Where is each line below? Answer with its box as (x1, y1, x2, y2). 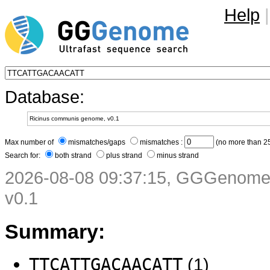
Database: (5, 87, 84, 107)
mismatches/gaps (68, 138, 127, 146)
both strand (55, 151, 93, 160)
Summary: (5, 219, 105, 243)
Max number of (5, 138, 55, 146)
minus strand (157, 151, 199, 160)
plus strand (106, 151, 144, 160)
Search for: (5, 151, 42, 160)
